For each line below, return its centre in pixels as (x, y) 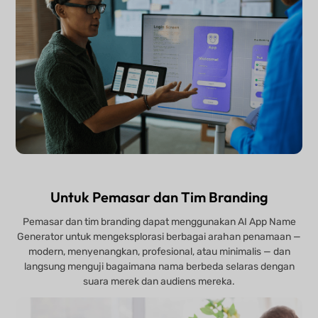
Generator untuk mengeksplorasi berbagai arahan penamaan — (159, 236)
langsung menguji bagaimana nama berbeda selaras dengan (159, 266)
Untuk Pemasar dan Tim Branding (159, 197)
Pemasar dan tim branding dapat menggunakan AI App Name (159, 221)
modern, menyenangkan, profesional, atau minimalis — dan (159, 251)
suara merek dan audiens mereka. (159, 281)
